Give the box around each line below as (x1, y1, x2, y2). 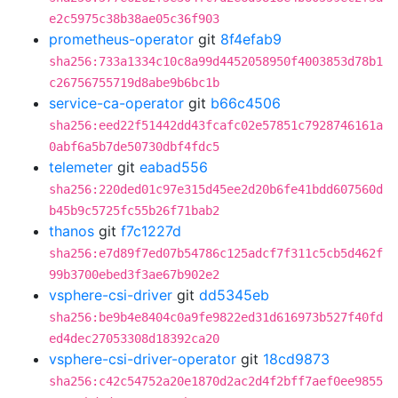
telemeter (49, 158, 113, 176)
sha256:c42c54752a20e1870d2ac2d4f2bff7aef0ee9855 (49, 374, 383, 388)
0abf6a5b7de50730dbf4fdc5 (49, 139, 219, 154)
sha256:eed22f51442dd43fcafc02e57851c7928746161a (49, 118, 383, 132)
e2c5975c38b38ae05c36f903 (49, 12, 219, 26)
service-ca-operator (49, 94, 184, 112)
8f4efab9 (220, 30, 282, 48)
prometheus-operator (49, 30, 194, 48)
